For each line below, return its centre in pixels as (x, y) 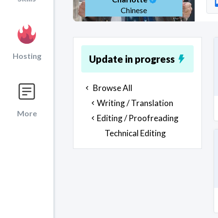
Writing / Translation (135, 103)
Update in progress (132, 59)
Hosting (27, 56)
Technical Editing (135, 133)
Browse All (113, 88)
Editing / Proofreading (138, 118)
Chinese (134, 10)
